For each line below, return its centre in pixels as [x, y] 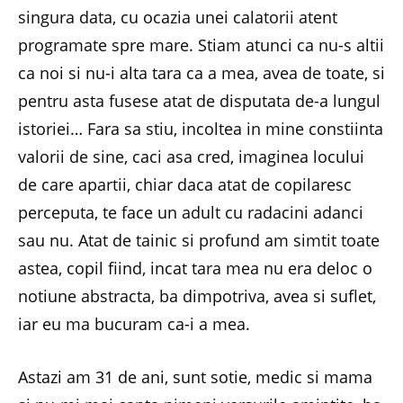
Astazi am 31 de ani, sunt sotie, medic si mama [195, 376]
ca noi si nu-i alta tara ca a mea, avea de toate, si [201, 72]
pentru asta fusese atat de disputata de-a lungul [199, 100]
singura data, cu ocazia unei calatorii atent [178, 17]
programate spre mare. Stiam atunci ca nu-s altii [201, 45]
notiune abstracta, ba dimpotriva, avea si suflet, [197, 296]
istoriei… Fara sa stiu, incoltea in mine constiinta [201, 128]
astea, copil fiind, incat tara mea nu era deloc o [195, 268]
